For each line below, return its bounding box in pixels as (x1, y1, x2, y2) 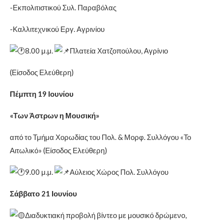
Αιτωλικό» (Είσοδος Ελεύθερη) (10, 145, 107, 155)
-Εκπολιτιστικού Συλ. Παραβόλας (10, 2, 116, 12)
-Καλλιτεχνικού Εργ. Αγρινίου (10, 24, 105, 33)
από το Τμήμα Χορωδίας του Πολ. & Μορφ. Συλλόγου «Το (10, 132, 191, 141)
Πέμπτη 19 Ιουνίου (10, 89, 74, 98)
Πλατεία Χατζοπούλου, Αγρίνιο (70, 46, 168, 55)
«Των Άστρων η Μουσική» (10, 110, 99, 120)
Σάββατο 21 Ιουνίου (10, 189, 77, 198)
